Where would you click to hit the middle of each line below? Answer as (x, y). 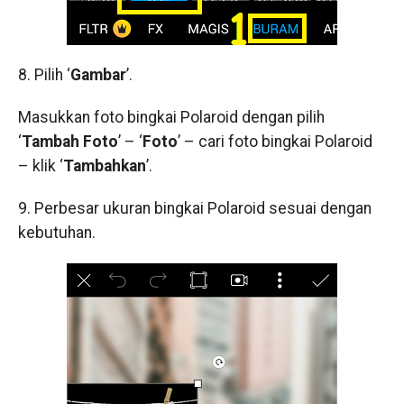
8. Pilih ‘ (44, 75)
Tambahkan (104, 166)
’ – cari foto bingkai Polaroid (275, 142)
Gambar (98, 75)
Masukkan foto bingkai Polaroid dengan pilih (171, 118)
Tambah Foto (69, 142)
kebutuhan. (56, 233)
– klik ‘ (40, 166)
